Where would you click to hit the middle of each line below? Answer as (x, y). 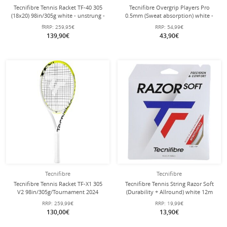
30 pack (169, 24)
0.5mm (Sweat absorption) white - (169, 15)
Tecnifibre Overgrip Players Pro (169, 7)
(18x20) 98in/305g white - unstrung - (58, 15)
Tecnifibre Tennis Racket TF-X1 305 (58, 184)
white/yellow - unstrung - (58, 200)
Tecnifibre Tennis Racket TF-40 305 (58, 7)
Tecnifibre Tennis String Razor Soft (169, 184)
